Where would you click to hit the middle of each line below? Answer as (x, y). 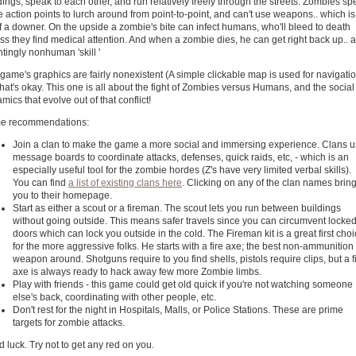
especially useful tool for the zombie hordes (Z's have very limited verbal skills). (182, 170)
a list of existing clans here (125, 183)
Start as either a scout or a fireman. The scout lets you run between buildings (177, 208)
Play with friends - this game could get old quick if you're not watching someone (183, 284)
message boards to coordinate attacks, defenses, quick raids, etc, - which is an (181, 157)
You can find (41, 183)
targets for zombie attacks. (69, 323)
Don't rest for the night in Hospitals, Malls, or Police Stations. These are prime (178, 310)
